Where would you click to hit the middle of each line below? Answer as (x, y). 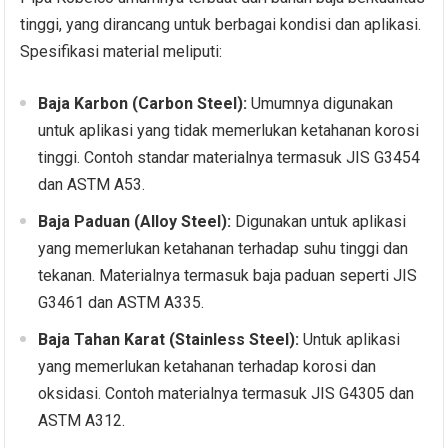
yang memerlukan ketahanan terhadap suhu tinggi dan (223, 249)
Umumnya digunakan (320, 104)
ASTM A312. (82, 421)
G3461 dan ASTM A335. (121, 303)
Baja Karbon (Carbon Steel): (143, 104)
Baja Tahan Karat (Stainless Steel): (169, 340)
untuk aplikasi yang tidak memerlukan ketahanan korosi (229, 131)
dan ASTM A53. (92, 185)
